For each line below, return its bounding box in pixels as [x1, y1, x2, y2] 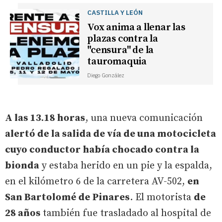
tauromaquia [87, 55, 147, 68]
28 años [5, 207, 43, 220]
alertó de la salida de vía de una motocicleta [5, 127, 216, 140]
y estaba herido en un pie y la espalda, [39, 159, 212, 172]
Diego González [87, 71, 125, 79]
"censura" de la [87, 44, 154, 56]
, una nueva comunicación [85, 111, 203, 124]
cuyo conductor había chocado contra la [5, 143, 199, 156]
